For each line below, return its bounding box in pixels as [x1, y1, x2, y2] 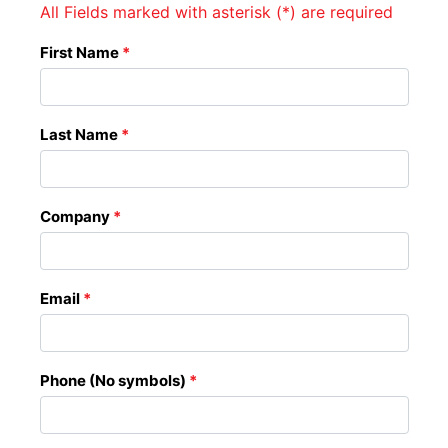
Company [39, 207, 113, 226]
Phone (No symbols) [39, 371, 189, 390]
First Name [39, 43, 122, 62]
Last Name [39, 125, 121, 144]
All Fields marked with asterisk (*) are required [39, 2, 393, 22]
